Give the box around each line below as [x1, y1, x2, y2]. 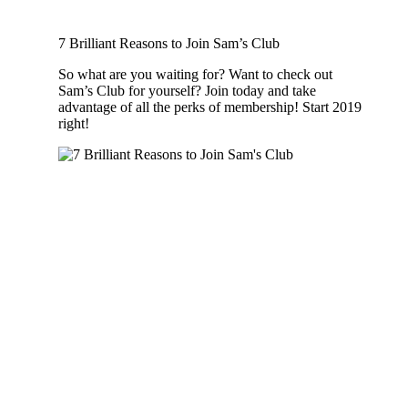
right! [58, 115, 97, 131]
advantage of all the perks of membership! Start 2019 [58, 98, 362, 115]
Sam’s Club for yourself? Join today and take [58, 82, 316, 98]
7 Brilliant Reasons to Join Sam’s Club [58, 35, 280, 51]
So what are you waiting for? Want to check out [58, 66, 332, 82]
